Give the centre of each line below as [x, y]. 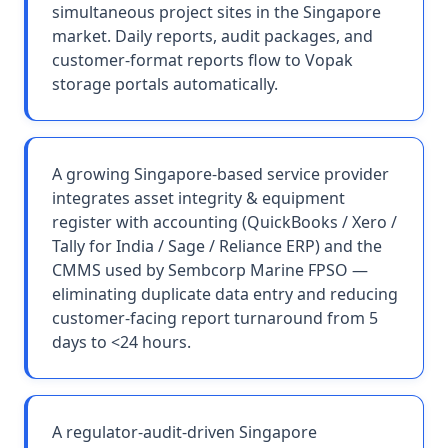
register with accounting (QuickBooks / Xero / [224, 222]
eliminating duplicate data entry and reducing [225, 294]
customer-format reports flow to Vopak [202, 60]
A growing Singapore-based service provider [220, 174]
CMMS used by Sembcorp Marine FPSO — [210, 270]
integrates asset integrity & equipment [198, 198]
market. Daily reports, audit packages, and [212, 36]
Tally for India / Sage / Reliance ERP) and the [217, 246]
